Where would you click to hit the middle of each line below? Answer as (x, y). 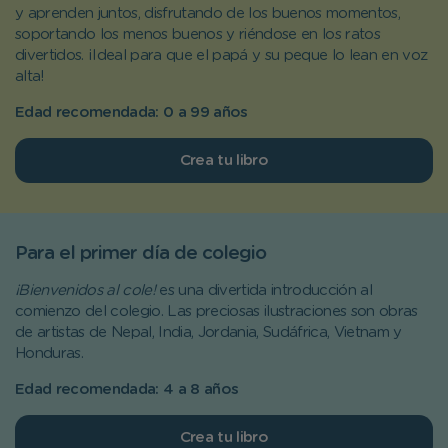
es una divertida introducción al (263, 290)
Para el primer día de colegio (140, 253)
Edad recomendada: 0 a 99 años (131, 112)
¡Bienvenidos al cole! (85, 290)
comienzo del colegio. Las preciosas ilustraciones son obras (216, 311)
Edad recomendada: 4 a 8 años (127, 389)
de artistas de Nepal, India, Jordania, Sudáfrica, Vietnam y (208, 332)
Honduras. (49, 353)
